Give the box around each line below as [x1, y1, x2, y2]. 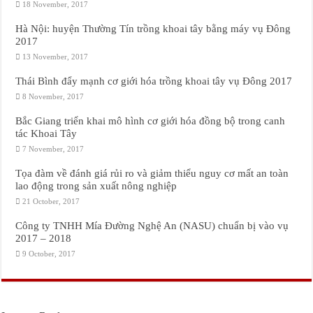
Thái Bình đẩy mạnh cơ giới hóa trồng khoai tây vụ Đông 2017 [15, 75, 293, 87]
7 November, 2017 [22, 145, 85, 153]
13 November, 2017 [22, 52, 89, 61]
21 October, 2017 [22, 197, 80, 205]
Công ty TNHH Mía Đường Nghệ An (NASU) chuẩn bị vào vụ [15, 219, 289, 231]
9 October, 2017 [22, 249, 76, 258]
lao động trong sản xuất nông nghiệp [15, 180, 177, 191]
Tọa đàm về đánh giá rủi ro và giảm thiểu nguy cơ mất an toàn [15, 167, 289, 179]
